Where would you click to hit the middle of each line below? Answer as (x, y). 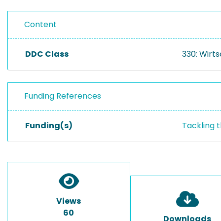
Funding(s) (49, 126)
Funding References (63, 96)
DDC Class (47, 54)
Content (40, 24)
